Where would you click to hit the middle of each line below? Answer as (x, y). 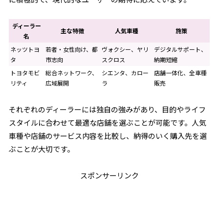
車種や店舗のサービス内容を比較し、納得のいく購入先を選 (108, 136)
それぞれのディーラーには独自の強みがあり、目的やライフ (108, 109)
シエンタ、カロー (125, 73)
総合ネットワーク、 (72, 73)
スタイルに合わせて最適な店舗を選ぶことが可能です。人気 (108, 122)
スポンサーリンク (109, 175)
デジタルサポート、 (181, 49)
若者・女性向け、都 (72, 49)
